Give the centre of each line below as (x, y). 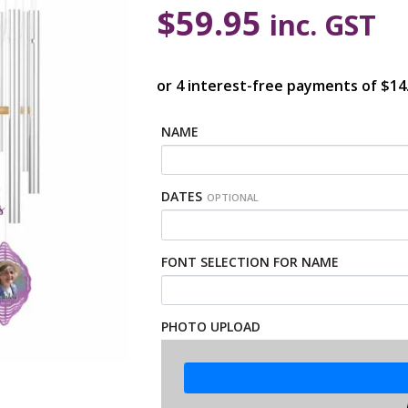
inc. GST (323, 24)
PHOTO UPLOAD (211, 327)
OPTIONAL (233, 198)
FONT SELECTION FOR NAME (250, 261)
